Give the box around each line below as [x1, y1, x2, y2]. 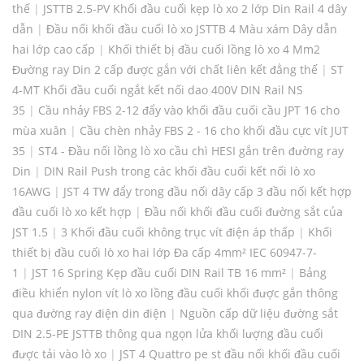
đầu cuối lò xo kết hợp [12, 204, 132, 220]
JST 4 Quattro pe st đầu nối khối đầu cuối [119, 346, 340, 362]
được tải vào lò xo [12, 346, 106, 362]
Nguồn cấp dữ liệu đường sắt [180, 305, 338, 322]
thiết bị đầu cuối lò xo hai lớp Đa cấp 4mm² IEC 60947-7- [12, 245, 317, 261]
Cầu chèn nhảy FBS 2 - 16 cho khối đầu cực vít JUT [80, 123, 349, 139]
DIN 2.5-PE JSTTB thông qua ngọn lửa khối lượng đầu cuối [12, 326, 323, 342]
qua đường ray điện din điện [12, 305, 167, 322]
